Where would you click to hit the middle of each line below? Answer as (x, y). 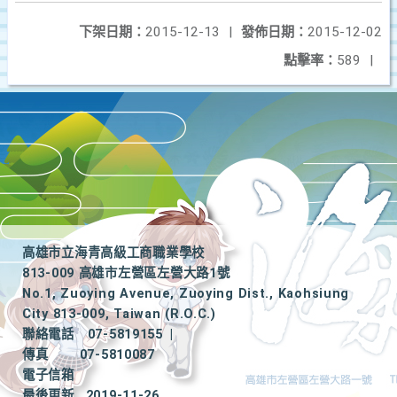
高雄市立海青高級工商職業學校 (114, 253)
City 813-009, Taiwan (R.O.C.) (119, 314)
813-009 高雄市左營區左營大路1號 (126, 273)
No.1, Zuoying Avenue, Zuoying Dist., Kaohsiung (186, 294)
